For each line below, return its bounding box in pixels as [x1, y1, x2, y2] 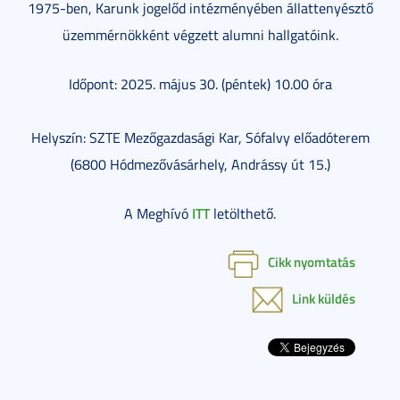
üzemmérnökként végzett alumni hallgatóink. [62, 25, 338, 46]
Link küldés [292, 287, 355, 308]
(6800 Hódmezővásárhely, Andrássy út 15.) [70, 154, 330, 175]
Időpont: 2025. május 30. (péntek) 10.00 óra [68, 74, 332, 95]
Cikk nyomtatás [268, 252, 355, 272]
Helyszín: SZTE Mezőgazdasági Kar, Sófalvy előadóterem [30, 128, 370, 148]
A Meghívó [124, 204, 192, 224]
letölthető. [210, 204, 276, 224]
